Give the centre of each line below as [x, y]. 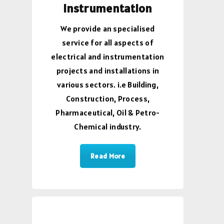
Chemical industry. [108, 127]
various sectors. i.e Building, [107, 85]
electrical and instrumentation [108, 57]
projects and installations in [108, 71]
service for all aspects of [108, 43]
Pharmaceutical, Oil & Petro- [108, 113]
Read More [108, 156]
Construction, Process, [108, 99]
